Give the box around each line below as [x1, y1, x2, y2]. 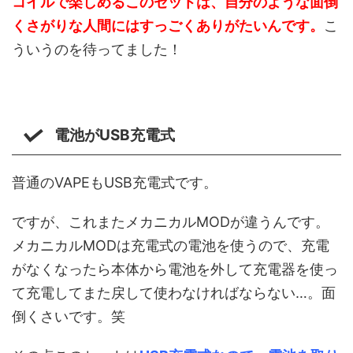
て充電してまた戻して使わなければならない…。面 [12, 284, 336, 302]
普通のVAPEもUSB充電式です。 [12, 174, 217, 191]
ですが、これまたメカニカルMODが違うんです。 [12, 214, 329, 231]
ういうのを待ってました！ [12, 41, 182, 58]
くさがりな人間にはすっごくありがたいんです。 [12, 17, 324, 35]
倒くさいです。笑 [12, 308, 125, 325]
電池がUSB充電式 [54, 126, 175, 145]
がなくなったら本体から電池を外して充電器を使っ [12, 261, 338, 278]
